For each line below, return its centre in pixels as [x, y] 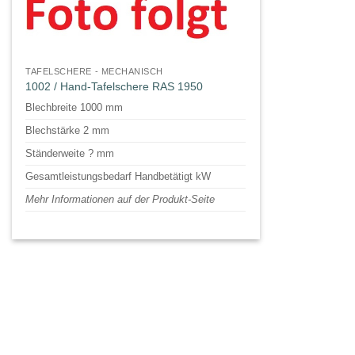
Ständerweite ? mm [70, 154]
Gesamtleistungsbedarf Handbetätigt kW [118, 177]
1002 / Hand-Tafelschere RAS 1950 [115, 86]
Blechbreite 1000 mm [74, 108]
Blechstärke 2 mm [68, 131]
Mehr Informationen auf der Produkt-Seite [120, 200]
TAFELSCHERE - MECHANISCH [95, 72]
